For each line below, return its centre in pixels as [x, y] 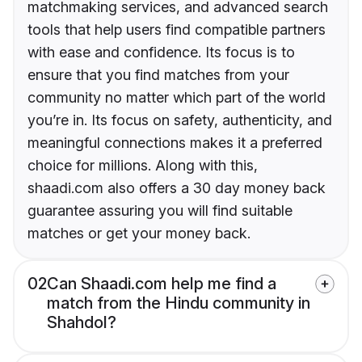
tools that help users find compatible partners [177, 30]
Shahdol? [82, 323]
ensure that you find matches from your [158, 75]
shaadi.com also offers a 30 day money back [177, 188]
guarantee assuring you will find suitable [160, 211]
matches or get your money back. [139, 234]
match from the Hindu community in [179, 303]
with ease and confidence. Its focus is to [161, 53]
